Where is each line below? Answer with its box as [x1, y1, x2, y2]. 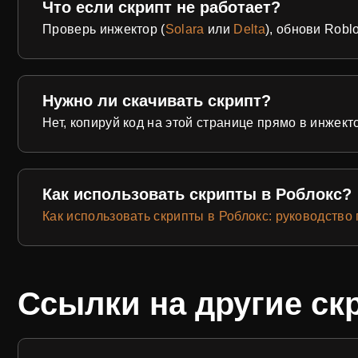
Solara [165, 22, 209, 37]
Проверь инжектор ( [42, 22, 165, 37]
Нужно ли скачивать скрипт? [42, 92, 271, 110]
